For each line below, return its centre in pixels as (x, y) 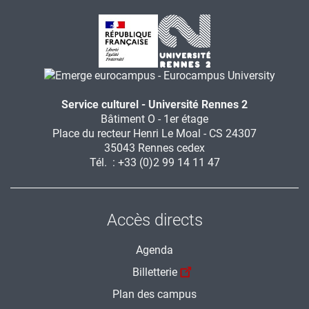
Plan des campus (154, 294)
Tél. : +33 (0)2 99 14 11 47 (154, 162)
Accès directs (154, 220)
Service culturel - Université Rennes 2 (154, 104)
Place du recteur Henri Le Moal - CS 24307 (154, 133)
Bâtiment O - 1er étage (154, 119)
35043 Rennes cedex (154, 148)
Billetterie (154, 272)
